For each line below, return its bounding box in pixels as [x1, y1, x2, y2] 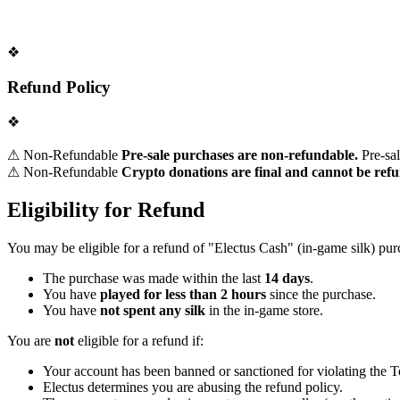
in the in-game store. [205, 303, 323, 319]
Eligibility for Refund [7, 198, 204, 222]
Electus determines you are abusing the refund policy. [43, 379, 343, 396]
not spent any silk [100, 303, 205, 319]
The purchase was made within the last [43, 271, 264, 287]
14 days [264, 271, 310, 287]
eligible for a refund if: [74, 333, 204, 349]
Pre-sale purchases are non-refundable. [121, 147, 358, 163]
